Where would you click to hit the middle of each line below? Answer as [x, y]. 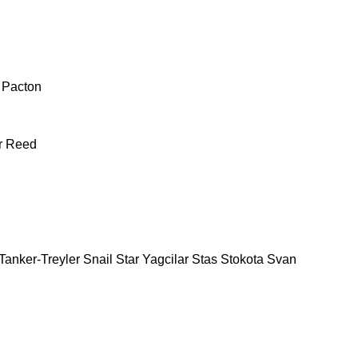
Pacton [22, 86]
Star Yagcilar [152, 259]
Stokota [242, 259]
